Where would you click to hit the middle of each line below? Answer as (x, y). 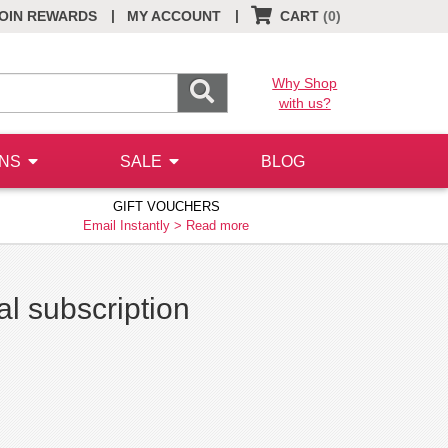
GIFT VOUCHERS (166, 206)
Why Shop (305, 83)
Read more (217, 225)
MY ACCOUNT (174, 16)
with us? (304, 103)
